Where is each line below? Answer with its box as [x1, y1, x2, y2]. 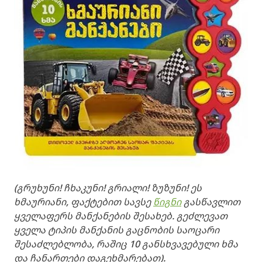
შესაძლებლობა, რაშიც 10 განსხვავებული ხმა [14, 237, 238, 251]
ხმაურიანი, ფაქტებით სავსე [14, 195, 153, 209]
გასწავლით [181, 195, 240, 209]
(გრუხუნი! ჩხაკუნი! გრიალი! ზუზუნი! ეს [14, 181, 202, 195]
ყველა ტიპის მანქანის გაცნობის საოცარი [14, 223, 219, 237]
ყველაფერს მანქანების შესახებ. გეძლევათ [14, 209, 227, 223]
